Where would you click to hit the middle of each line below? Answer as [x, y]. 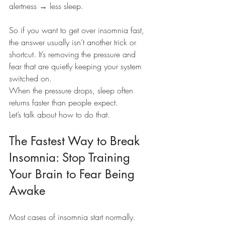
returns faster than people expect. [64, 103]
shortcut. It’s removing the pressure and [74, 54]
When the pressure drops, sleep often [72, 91]
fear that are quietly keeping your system [77, 67]
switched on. [30, 79]
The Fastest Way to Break [76, 141]
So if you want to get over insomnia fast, [78, 30]
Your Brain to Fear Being [74, 174]
